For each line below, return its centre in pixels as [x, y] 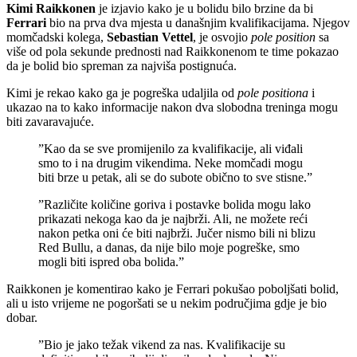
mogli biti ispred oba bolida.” [111, 262]
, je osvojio [222, 37]
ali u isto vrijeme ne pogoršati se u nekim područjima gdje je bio [167, 304]
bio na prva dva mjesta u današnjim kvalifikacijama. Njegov [198, 23]
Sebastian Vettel [150, 37]
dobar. [22, 318]
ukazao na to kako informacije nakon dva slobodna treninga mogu [172, 108]
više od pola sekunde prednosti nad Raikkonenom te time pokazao [173, 52]
